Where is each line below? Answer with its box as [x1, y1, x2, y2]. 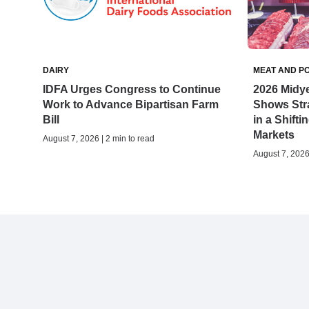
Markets [252, 129, 295, 141]
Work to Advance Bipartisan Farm [43, 99, 219, 111]
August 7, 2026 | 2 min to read [43, 134, 154, 144]
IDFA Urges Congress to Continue [43, 83, 221, 96]
